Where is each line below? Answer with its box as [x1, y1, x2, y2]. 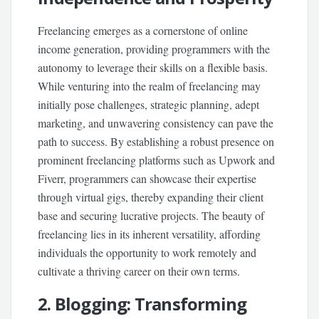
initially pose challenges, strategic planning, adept [38, 97, 260, 113]
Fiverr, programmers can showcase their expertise [38, 171, 257, 187]
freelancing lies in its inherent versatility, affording [38, 226, 261, 242]
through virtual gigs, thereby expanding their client [38, 189, 264, 205]
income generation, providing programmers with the [38, 41, 271, 57]
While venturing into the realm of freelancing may [38, 78, 261, 94]
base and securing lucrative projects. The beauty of [38, 208, 265, 224]
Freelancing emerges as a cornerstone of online [38, 23, 249, 38]
